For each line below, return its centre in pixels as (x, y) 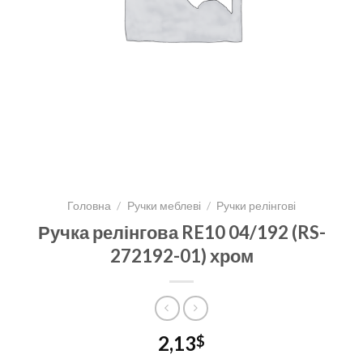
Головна (90, 205)
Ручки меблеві (164, 205)
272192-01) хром (181, 255)
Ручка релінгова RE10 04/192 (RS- (181, 232)
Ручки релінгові (256, 205)
